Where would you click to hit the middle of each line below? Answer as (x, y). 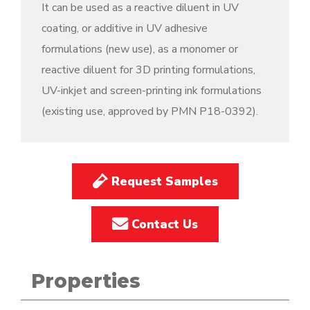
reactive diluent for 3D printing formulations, (148, 70)
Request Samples (163, 181)
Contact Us (163, 224)
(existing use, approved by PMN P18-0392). (150, 111)
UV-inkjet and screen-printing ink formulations (152, 91)
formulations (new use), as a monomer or (140, 49)
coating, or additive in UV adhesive (125, 28)
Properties (86, 281)
